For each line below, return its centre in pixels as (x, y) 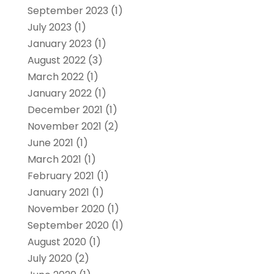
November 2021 (64, 127)
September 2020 (68, 226)
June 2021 (50, 143)
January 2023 (59, 44)
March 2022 (55, 77)
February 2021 (61, 176)
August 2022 (56, 61)
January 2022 (59, 94)
